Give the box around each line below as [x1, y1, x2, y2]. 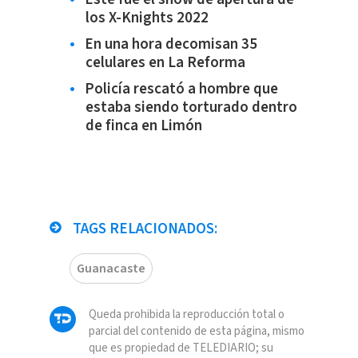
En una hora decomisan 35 [84, 33, 257, 55]
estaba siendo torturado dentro [85, 96, 297, 118]
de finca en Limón [85, 114, 202, 137]
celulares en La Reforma [85, 51, 245, 74]
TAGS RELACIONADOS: [69, 217, 217, 240]
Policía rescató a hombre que [84, 78, 278, 100]
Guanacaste [76, 259, 145, 277]
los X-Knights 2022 [85, 6, 209, 29]
